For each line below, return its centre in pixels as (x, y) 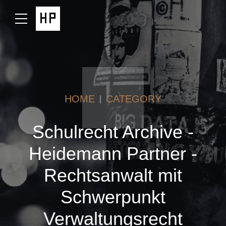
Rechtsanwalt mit (113, 175)
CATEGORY (134, 99)
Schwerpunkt (113, 197)
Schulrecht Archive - (113, 132)
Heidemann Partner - (113, 154)
